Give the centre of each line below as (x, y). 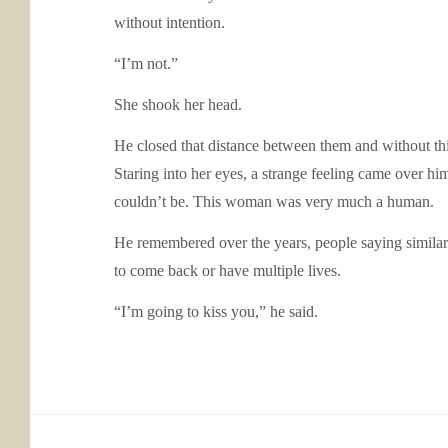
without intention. (169, 22)
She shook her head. (178, 104)
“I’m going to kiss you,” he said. (216, 311)
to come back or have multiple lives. (227, 270)
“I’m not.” (146, 63)
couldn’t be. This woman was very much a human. (274, 201)
